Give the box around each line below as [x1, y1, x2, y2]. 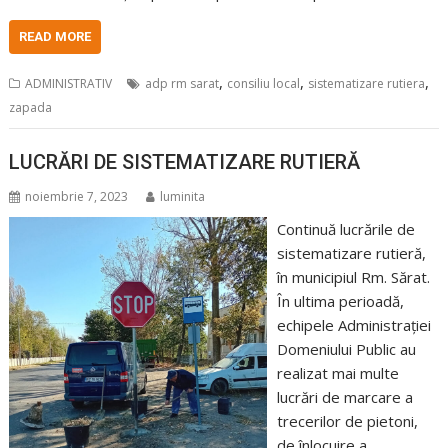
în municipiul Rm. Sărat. [276, 267, 430, 287]
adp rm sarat [145, 74, 220, 92]
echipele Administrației [276, 315, 431, 335]
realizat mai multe [276, 363, 399, 383]
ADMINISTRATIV [25, 74, 113, 92]
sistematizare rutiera [308, 74, 426, 92]
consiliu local [227, 74, 301, 92]
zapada [9, 98, 53, 116]
